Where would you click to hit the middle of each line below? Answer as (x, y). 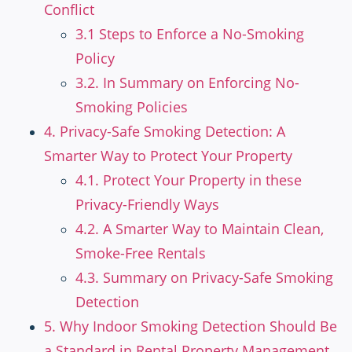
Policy (95, 59)
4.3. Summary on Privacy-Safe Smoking (204, 278)
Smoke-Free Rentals (141, 253)
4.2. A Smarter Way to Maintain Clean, (200, 229)
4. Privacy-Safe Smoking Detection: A (165, 132)
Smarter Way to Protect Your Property (168, 156)
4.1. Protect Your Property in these (189, 180)
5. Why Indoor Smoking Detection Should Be (191, 326)
